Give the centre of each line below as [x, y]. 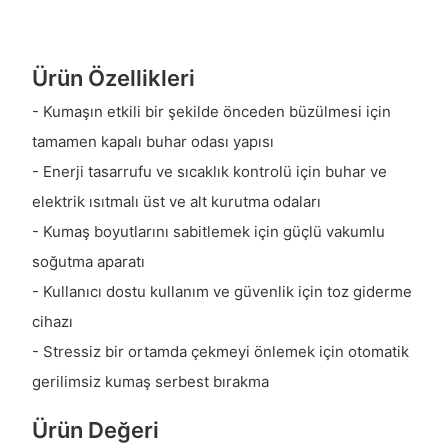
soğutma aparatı [88, 262]
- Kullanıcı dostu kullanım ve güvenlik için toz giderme [221, 292]
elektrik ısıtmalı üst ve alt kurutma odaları [176, 202]
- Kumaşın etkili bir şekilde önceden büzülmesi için [211, 112]
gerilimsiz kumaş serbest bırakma [150, 382]
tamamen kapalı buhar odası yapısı [152, 142]
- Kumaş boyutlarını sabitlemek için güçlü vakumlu [208, 232]
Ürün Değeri [95, 430]
